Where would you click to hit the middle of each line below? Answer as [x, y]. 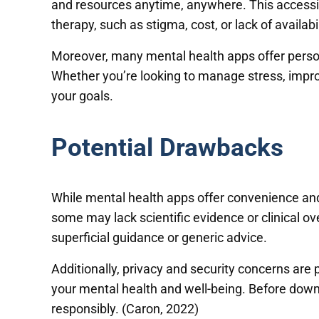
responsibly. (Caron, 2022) [125, 308]
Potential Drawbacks [167, 147]
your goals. [82, 96]
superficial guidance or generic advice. [159, 237]
